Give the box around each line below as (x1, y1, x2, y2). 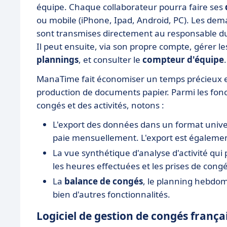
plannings (36, 53, 79, 65)
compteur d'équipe (142, 53, 224, 65)
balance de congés (64, 175, 143, 187)
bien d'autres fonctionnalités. (53, 188, 172, 200)
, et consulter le (79, 53, 142, 65)
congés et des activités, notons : (36, 99, 164, 111)
